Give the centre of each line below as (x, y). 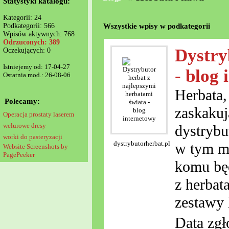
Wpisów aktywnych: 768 (39, 34)
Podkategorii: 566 (29, 26)
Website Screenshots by (36, 146)
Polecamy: (22, 101)
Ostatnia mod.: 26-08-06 (37, 75)
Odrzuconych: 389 (31, 42)
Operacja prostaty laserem (39, 114)
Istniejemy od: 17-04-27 (37, 67)
